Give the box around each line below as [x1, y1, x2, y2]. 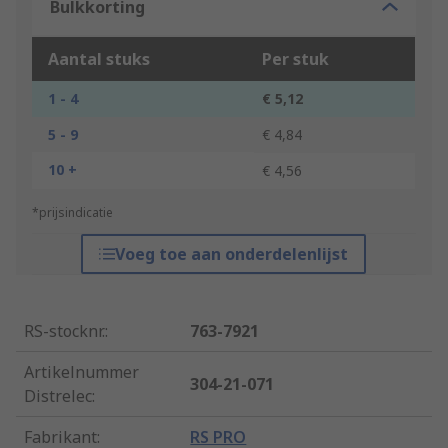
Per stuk [262, 48, 329, 71]
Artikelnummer [24, 361, 139, 384]
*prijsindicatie [32, 204, 113, 222]
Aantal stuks [48, 48, 150, 71]
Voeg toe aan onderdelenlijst [115, 243, 349, 266]
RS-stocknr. [24, 320, 105, 343]
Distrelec [24, 385, 92, 408]
